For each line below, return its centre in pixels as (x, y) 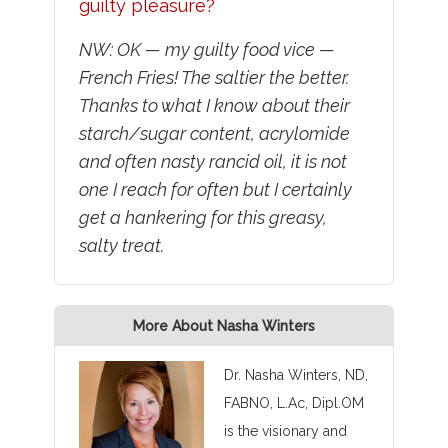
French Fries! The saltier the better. (213, 78)
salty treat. (121, 246)
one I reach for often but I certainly (215, 190)
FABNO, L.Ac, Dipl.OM (293, 403)
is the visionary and (285, 431)
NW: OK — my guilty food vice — (206, 50)
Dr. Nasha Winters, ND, (295, 375)
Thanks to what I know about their (214, 106)
